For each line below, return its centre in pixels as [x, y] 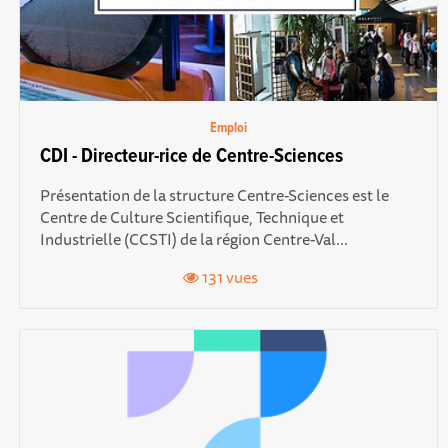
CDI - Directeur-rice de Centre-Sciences [191, 157]
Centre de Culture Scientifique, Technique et [191, 217]
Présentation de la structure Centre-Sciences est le [214, 195]
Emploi [228, 128]
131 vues [229, 277]
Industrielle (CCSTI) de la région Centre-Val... [193, 239]
